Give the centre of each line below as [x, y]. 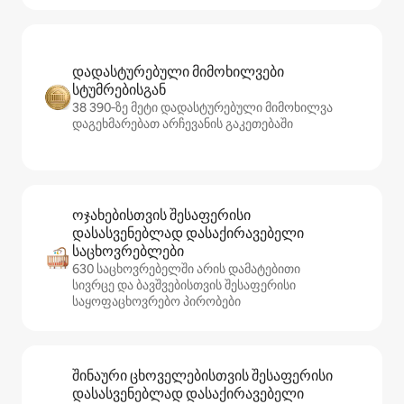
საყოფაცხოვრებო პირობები [156, 302]
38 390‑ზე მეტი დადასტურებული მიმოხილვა [202, 108]
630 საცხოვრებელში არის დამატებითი [186, 269]
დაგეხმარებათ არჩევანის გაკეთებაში [183, 124]
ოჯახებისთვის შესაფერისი [161, 216]
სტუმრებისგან [119, 90]
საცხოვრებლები [128, 252]
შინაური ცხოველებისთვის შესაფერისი [202, 376]
